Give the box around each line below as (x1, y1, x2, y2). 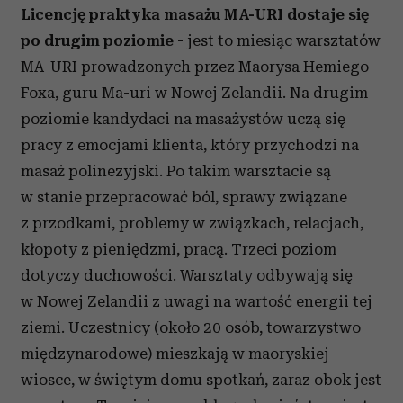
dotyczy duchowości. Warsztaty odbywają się (21, 266, 353, 284)
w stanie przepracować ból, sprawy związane (21, 188, 347, 206)
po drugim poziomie (21, 31, 174, 49)
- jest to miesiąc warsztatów (174, 31, 381, 49)
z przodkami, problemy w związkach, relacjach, (21, 214, 363, 232)
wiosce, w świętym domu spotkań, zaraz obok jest (21, 371, 381, 389)
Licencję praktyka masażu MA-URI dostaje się (21, 5, 369, 23)
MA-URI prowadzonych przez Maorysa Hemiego (21, 58, 369, 76)
